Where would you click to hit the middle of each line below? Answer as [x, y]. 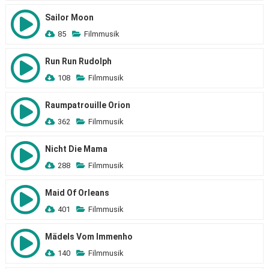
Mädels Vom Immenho [89, 237]
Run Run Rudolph [78, 61]
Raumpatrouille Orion [87, 105]
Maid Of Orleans [77, 193]
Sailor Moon [69, 17]
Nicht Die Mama [76, 149]
